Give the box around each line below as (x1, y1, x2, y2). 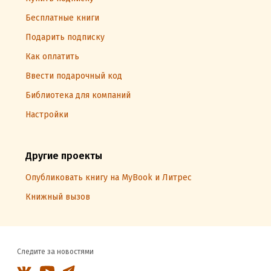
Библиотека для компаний (25, 90, 131, 100)
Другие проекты (25, 150, 102, 162)
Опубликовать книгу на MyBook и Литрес (25, 172, 192, 183)
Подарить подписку (25, 32, 105, 42)
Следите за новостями (17, 247, 94, 256)
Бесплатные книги (25, 13, 99, 23)
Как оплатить (25, 51, 79, 62)
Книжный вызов (25, 192, 90, 202)
